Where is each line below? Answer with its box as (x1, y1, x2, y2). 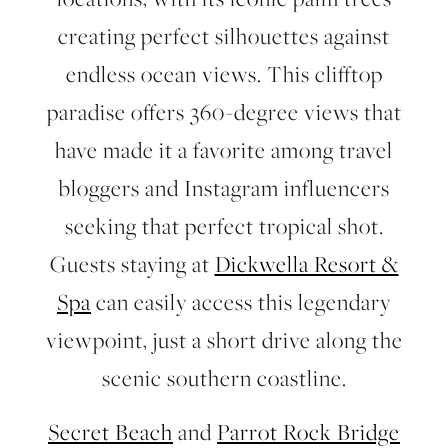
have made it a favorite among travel (55, 135, 393, 165)
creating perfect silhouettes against (58, 21, 390, 51)
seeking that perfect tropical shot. (64, 211, 384, 241)
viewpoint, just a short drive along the (45, 325, 403, 355)
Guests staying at (49, 249, 215, 279)
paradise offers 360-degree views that (46, 97, 402, 127)
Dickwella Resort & (214, 249, 399, 279)
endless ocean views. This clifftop (65, 59, 383, 89)
